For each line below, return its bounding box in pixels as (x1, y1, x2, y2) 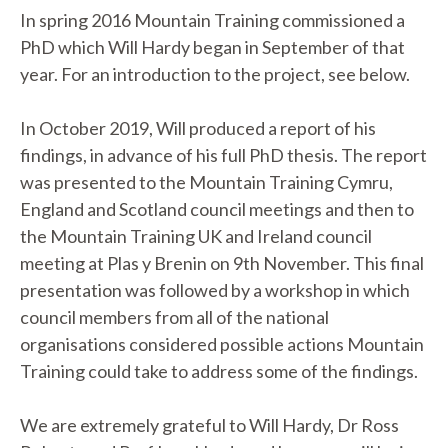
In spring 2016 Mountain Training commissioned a (20, 9, 405, 31)
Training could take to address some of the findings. (20, 360, 418, 382)
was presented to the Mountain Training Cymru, (20, 171, 393, 193)
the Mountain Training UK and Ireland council (20, 225, 372, 247)
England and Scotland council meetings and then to (20, 198, 414, 220)
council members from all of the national (20, 306, 329, 328)
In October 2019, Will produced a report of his (20, 117, 376, 139)
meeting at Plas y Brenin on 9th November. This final (20, 252, 424, 274)
